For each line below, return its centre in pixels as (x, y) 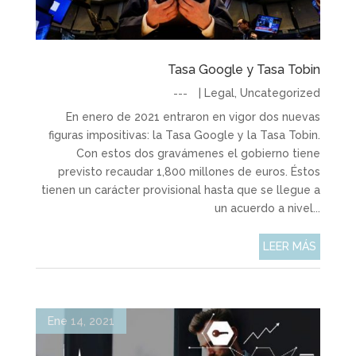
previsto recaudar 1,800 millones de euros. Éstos (190, 172)
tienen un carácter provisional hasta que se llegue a (181, 190)
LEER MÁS (290, 246)
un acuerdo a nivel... (268, 208)
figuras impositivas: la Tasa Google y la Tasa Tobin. (185, 135)
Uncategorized (281, 93)
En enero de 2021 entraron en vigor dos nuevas (193, 117)
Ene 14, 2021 (81, 321)
